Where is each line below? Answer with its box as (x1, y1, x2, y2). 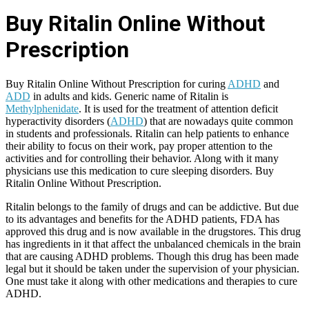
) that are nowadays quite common (143, 114, 293, 127)
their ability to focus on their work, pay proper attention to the (6, 139, 272, 152)
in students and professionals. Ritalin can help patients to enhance (6, 127, 289, 139)
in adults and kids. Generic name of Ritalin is (30, 90, 228, 102)
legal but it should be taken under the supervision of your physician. (6, 262, 299, 275)
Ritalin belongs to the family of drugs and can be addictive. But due (6, 200, 299, 212)
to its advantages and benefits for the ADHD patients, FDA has (6, 212, 279, 225)
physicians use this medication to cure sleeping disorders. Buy (6, 164, 274, 177)
